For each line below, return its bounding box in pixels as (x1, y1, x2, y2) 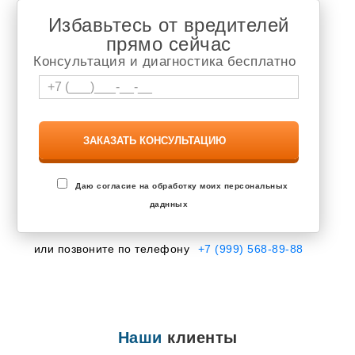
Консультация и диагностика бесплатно (33, 54, 296, 70)
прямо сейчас (105, 33, 231, 55)
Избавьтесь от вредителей (48, 14, 289, 36)
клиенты (162, 329, 238, 347)
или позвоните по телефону (33, 242, 193, 256)
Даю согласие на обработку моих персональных (75, 181, 288, 191)
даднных (149, 200, 189, 209)
